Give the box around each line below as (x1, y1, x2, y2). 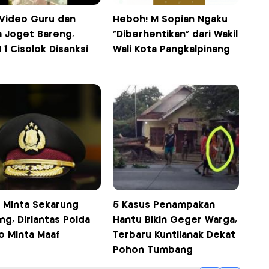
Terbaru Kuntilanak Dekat (113, 231, 236, 240)
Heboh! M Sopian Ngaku (113, 15, 228, 25)
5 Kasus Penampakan (113, 201, 216, 210)
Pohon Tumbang (113, 246, 193, 255)
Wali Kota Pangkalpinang (113, 45, 231, 55)
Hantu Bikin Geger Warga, (113, 216, 238, 225)
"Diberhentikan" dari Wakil (113, 30, 238, 40)
